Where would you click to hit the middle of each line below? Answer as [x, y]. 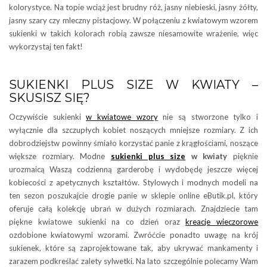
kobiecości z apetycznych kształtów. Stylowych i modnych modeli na [133, 183]
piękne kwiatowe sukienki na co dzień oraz [97, 222]
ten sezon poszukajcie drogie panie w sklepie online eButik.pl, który [133, 196]
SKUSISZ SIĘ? [49, 98]
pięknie [243, 156]
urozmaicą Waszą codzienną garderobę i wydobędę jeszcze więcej [133, 170]
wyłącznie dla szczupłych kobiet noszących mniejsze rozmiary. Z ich [133, 130]
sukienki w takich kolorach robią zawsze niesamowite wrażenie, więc [133, 34]
